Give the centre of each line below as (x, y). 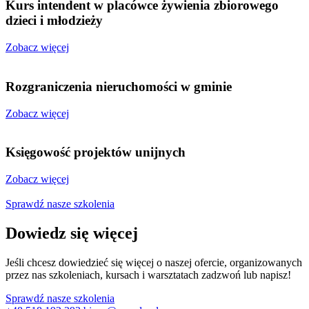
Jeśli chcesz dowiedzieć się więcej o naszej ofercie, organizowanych (154, 262)
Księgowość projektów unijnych (96, 152)
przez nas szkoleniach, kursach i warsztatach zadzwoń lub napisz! (148, 275)
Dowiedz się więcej (72, 233)
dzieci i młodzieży (54, 21)
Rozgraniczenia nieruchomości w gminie (119, 86)
